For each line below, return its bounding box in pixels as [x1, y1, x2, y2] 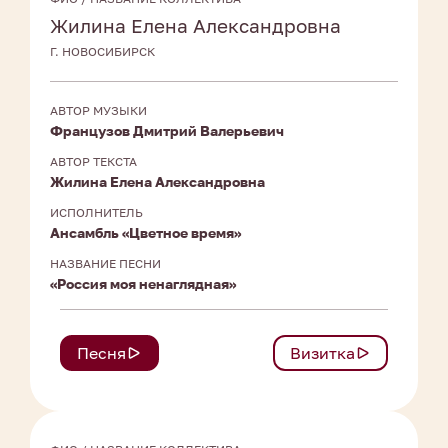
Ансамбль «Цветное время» [50, 224, 241, 242]
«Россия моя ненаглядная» [50, 275, 236, 293]
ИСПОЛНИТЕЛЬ [50, 205, 143, 221]
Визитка [290, 343, 355, 364]
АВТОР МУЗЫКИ [50, 103, 147, 119]
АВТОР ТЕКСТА [50, 154, 137, 170]
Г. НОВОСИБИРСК [50, 44, 155, 60]
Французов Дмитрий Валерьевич [50, 122, 284, 140]
